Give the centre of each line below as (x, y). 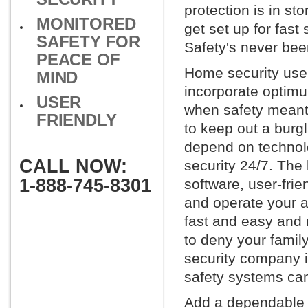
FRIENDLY (77, 120)
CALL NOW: (73, 166)
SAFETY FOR (89, 42)
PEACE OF (78, 59)
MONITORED (87, 24)
